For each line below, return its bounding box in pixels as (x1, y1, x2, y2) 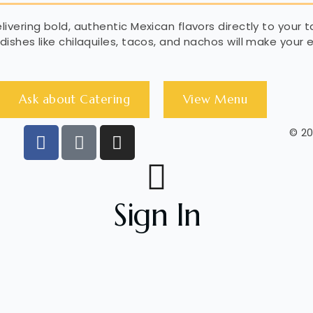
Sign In (112, 196, 201, 234)
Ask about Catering (18, 92, 130, 107)
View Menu (183, 92, 248, 107)
